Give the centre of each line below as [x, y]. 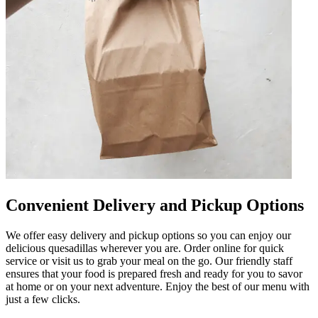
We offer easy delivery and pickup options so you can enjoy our [148, 235]
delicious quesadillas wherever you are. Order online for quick [145, 248]
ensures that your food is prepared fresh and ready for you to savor [154, 273]
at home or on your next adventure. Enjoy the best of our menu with [158, 286]
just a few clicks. [43, 299]
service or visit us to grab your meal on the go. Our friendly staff [149, 261]
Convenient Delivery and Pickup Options [155, 205]
